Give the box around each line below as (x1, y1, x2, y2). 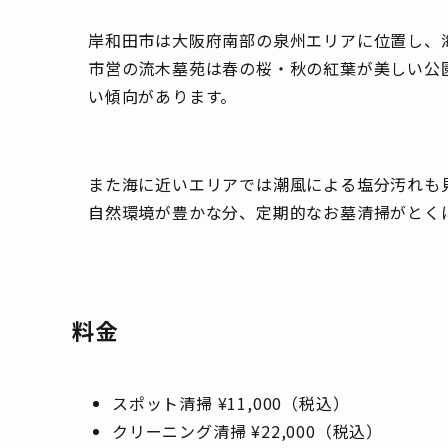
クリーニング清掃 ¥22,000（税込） (112, 419, 384, 444)
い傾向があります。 (88, 83, 238, 108)
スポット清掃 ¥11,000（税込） (112, 391, 350, 416)
